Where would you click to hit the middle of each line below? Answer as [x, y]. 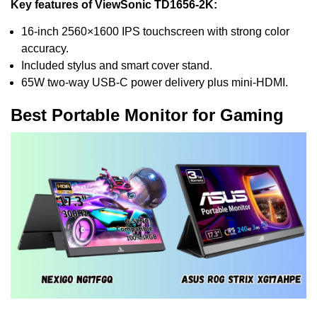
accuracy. [45, 49]
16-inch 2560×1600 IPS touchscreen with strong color [155, 32]
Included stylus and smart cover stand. [117, 66]
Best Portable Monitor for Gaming [147, 115]
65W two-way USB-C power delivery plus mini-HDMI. [155, 83]
